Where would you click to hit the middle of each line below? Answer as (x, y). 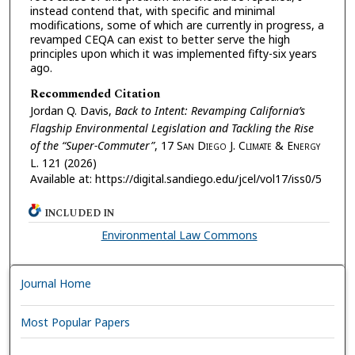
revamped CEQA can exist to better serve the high (160, 39)
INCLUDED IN (80, 214)
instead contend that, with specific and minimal (152, 10)
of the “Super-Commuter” (92, 145)
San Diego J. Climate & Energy (248, 145)
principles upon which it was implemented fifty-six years (173, 53)
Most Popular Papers (76, 322)
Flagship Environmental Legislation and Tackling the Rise (172, 128)
